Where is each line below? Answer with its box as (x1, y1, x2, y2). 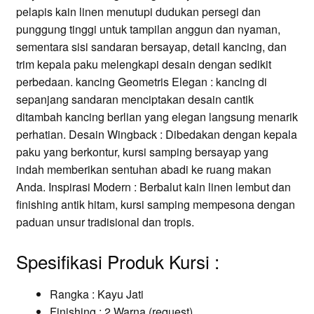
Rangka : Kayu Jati (49, 285, 144, 302)
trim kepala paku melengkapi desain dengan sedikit (15, 55, 271, 72)
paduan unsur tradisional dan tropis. (15, 213, 194, 230)
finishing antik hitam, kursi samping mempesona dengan (15, 196, 295, 212)
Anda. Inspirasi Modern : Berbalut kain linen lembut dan (15, 178, 291, 195)
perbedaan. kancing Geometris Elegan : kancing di (15, 73, 267, 90)
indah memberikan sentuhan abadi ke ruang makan (15, 161, 271, 177)
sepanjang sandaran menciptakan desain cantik (15, 90, 254, 107)
